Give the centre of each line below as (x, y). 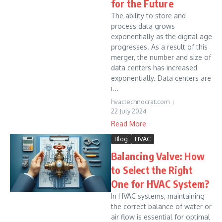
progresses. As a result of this (159, 47)
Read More (129, 124)
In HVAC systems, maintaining (158, 196)
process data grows (143, 26)
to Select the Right (152, 170)
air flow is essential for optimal (161, 217)
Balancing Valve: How (158, 156)
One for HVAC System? (160, 184)
